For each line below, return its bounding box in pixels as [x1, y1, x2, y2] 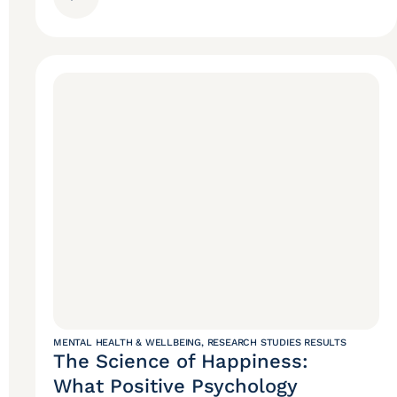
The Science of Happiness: [53, 350, 308, 373]
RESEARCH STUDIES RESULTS [206, 337, 346, 349]
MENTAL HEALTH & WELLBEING [53, 337, 202, 349]
